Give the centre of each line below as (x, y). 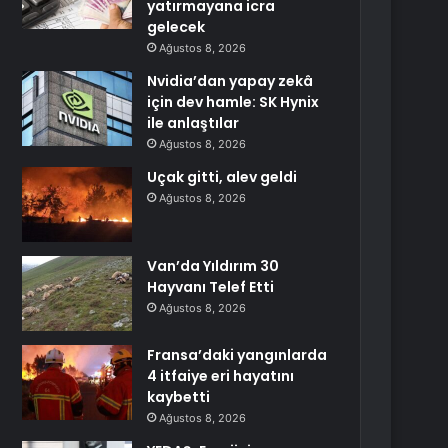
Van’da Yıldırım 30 (213, 266)
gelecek (176, 27)
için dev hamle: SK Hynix (233, 102)
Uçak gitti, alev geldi (222, 177)
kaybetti (179, 397)
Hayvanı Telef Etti (211, 287)
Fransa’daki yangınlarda (237, 355)
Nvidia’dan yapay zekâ (230, 81)
